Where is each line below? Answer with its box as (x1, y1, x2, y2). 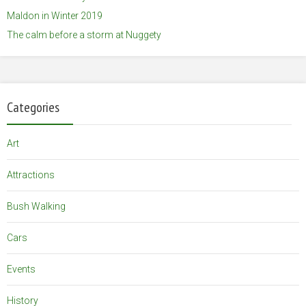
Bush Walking (7, 201, 66, 212)
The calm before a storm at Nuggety (7, 29, 161, 41)
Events (7, 264, 36, 275)
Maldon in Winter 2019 (7, 10, 102, 22)
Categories (7, 98, 59, 117)
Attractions (7, 169, 55, 181)
